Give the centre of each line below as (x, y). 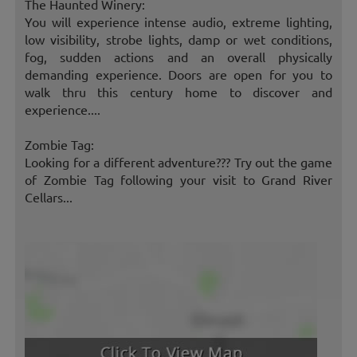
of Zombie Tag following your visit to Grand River (178, 180)
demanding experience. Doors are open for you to (178, 75)
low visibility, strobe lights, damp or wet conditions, (178, 39)
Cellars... (49, 197)
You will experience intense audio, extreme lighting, (178, 22)
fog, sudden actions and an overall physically (178, 57)
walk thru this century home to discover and (178, 92)
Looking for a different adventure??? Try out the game (178, 162)
